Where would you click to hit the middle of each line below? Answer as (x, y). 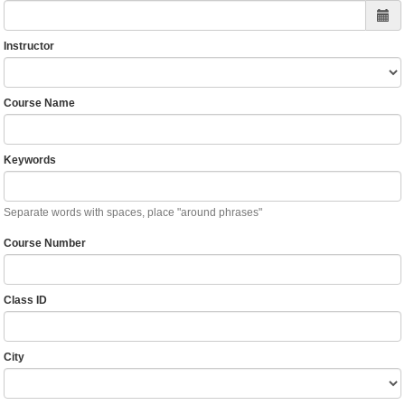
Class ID (25, 301)
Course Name (39, 104)
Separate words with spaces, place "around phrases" (132, 213)
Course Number (44, 244)
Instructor (28, 47)
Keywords (29, 160)
